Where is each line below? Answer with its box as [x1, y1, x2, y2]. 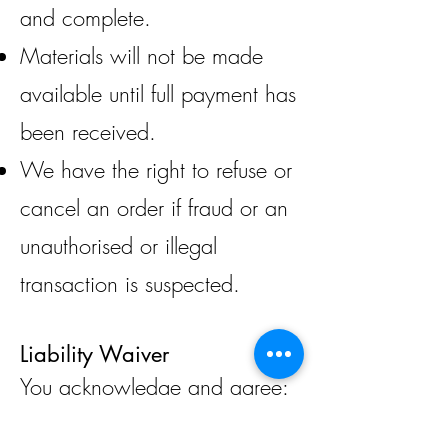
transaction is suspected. [20, 269, 240, 299]
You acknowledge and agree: [20, 372, 289, 402]
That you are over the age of [20, 410, 279, 440]
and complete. [20, 3, 151, 33]
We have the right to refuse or [20, 155, 292, 185]
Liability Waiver [20, 340, 169, 368]
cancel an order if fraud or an [20, 193, 288, 223]
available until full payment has [20, 79, 296, 109]
